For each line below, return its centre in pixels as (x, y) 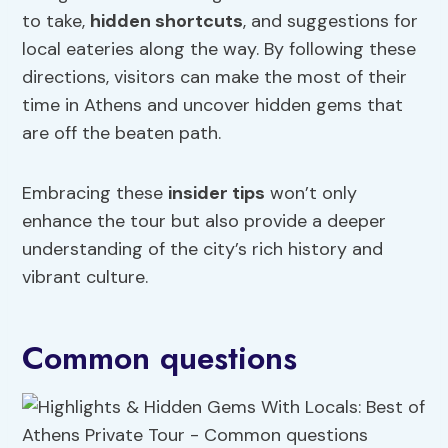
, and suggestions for (331, 21)
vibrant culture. (85, 277)
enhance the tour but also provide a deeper (204, 221)
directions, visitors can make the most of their (215, 77)
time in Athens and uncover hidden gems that (213, 105)
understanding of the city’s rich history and (203, 249)
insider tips (217, 193)
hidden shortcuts (167, 21)
